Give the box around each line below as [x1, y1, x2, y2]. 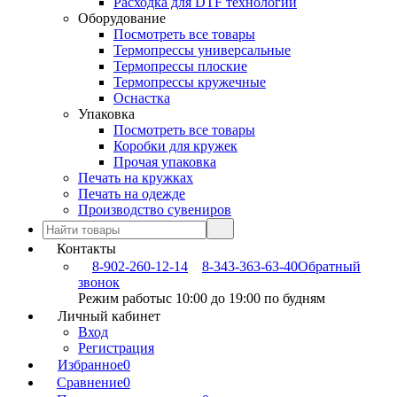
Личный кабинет [58, 308, 160, 323]
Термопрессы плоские [113, 58, 247, 74]
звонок [78, 275, 120, 290]
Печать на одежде [78, 186, 185, 201]
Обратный [298, 259, 361, 274]
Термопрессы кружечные [113, 74, 266, 90]
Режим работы [78, 291, 166, 306]
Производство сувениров [78, 202, 231, 217]
